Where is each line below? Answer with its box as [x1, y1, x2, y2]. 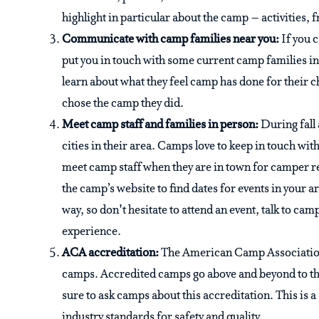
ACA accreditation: [62, 246, 161, 261]
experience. [62, 225, 121, 239]
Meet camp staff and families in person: [62, 118, 261, 132]
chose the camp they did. [62, 97, 184, 111]
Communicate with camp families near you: [62, 33, 281, 47]
